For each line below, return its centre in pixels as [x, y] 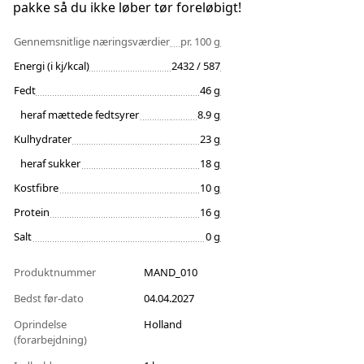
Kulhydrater [43, 139]
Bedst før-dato [50, 299]
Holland [163, 325]
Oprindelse [40, 325]
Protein [32, 212]
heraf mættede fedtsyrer [80, 115]
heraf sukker [50, 164]
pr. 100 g [200, 42]
